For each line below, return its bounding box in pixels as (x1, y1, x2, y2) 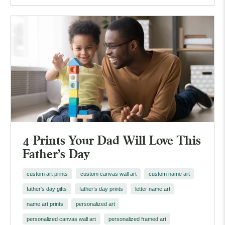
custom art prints (27, 170, 68, 177)
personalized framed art (108, 215, 166, 222)
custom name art (148, 170, 190, 177)
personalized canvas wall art (27, 215, 96, 222)
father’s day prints (79, 185, 123, 192)
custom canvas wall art (80, 170, 137, 177)
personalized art (75, 200, 115, 207)
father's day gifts (27, 185, 67, 192)
